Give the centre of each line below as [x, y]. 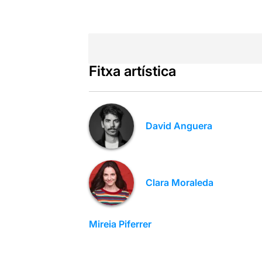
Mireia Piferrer [120, 224]
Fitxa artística [132, 71]
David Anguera [179, 126]
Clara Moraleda [179, 183]
